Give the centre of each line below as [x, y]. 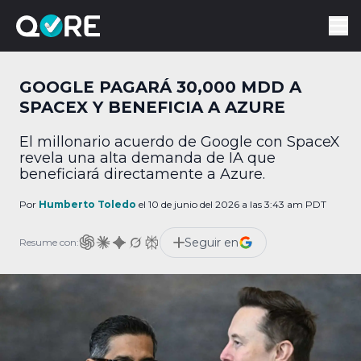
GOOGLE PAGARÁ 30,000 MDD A [160, 87]
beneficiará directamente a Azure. [142, 174]
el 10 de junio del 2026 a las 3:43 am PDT [231, 204]
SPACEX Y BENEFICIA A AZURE [152, 107]
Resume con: [49, 242]
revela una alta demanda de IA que [147, 158]
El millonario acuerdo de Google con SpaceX [180, 142]
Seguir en [212, 243]
